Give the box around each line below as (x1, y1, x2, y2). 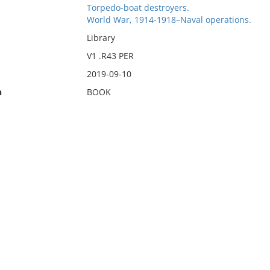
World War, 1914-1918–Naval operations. (86, 14, 251, 25)
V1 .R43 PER (86, 50, 134, 61)
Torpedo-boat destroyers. (86, 2, 189, 13)
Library (86, 32, 115, 43)
